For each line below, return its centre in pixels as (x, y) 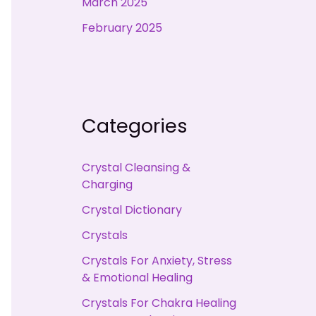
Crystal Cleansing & (136, 167)
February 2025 (122, 28)
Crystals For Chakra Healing (159, 303)
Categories (135, 126)
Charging (107, 184)
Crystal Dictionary (132, 209)
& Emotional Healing (137, 277)
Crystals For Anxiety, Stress (157, 260)
